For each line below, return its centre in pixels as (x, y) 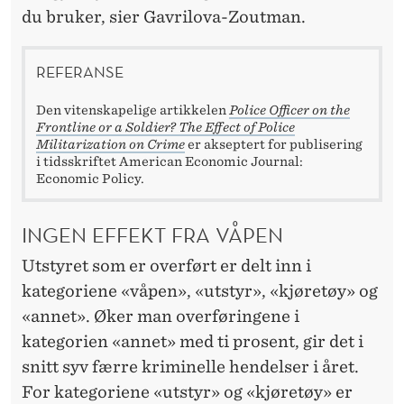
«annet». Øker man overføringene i (161, 316)
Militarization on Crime (110, 144)
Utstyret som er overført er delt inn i (166, 265)
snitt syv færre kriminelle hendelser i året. (190, 366)
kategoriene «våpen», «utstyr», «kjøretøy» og (200, 290)
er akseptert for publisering (274, 144)
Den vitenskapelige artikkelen (133, 110)
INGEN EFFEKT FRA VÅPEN (152, 234)
